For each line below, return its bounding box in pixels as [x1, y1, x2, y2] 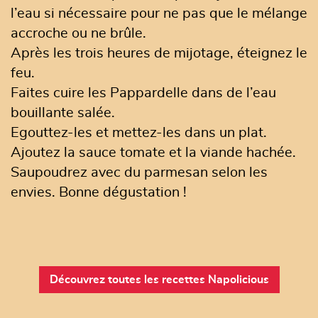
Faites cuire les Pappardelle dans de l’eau [11, 85, 276, 100]
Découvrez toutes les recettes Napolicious [49, 273, 269, 285]
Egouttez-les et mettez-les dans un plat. [11, 125, 267, 140]
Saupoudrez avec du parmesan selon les [11, 165, 268, 180]
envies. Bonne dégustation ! [11, 185, 187, 199]
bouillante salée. [11, 105, 115, 120]
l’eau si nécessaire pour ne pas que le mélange [11, 6, 307, 21]
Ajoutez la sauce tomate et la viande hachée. [11, 145, 296, 160]
